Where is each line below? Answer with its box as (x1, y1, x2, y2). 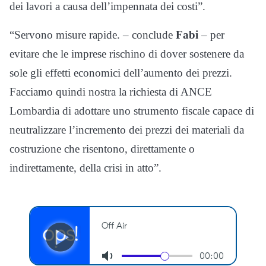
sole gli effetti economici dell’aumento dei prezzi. (9, 66, 232, 79)
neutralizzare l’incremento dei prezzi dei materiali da (9, 123, 244, 136)
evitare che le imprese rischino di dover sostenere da (9, 47, 244, 60)
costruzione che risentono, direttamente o (9, 142, 195, 155)
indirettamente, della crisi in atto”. (9, 161, 161, 174)
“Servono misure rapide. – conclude (9, 28, 176, 41)
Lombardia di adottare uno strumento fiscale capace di (9, 104, 254, 117)
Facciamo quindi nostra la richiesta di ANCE (9, 85, 212, 98)
